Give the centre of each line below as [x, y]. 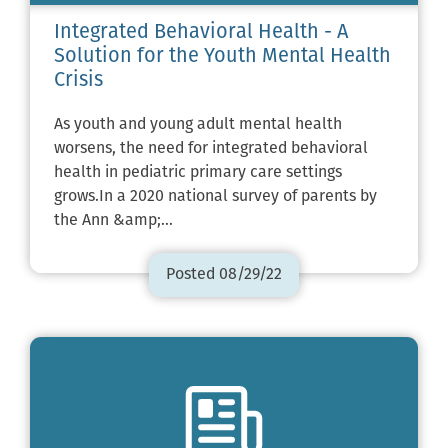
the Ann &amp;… [113, 221]
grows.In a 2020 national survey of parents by [215, 197]
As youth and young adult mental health [198, 125]
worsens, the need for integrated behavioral [211, 149]
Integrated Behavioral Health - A [201, 33]
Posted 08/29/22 [224, 275]
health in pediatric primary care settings [198, 173]
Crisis [78, 81]
